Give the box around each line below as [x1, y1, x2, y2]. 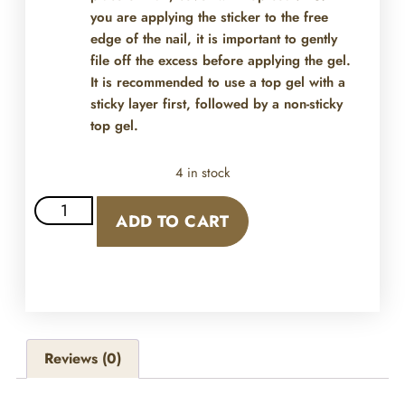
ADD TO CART [116, 210, 230, 234]
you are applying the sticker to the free [89, 6, 328, 27]
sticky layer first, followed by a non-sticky [89, 93, 343, 114]
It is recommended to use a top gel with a [89, 71, 345, 92]
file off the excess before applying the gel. [89, 50, 351, 71]
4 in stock [175, 163, 230, 184]
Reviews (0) [44, 347, 122, 369]
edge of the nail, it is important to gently [89, 28, 337, 49]
